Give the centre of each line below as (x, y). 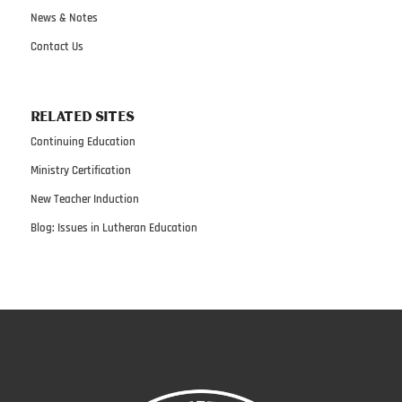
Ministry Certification (80, 171)
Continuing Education (83, 142)
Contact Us (57, 46)
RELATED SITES (82, 117)
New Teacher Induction (84, 200)
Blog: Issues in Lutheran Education (114, 228)
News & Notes (64, 17)
